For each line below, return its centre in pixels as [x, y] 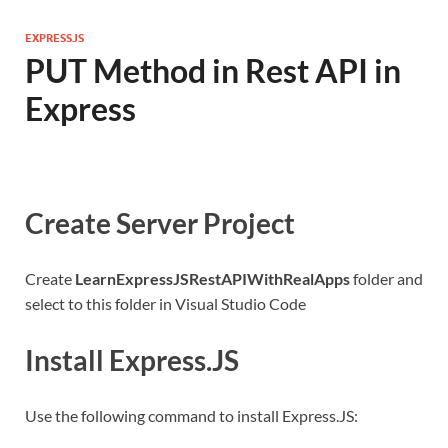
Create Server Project [160, 223]
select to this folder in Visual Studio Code [165, 304]
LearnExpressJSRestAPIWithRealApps [212, 279]
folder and [386, 279]
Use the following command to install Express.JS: [191, 415]
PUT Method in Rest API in [213, 70]
